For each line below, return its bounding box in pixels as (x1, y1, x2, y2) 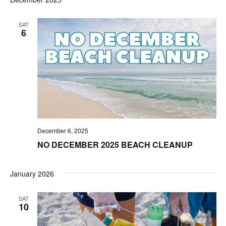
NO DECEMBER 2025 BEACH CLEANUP (37, 139, 193, 151)
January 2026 (10, 168, 54, 179)
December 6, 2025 (37, 126, 88, 135)
